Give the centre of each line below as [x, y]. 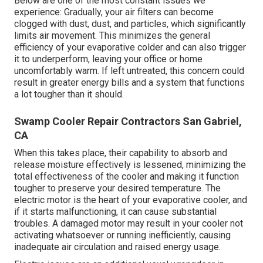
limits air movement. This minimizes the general [112, 36]
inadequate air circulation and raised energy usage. [117, 247]
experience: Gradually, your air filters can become [114, 12]
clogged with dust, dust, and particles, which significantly [130, 24]
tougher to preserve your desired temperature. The [117, 188]
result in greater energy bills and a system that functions [129, 83]
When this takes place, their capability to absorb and [121, 153]
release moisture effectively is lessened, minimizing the [130, 165]
